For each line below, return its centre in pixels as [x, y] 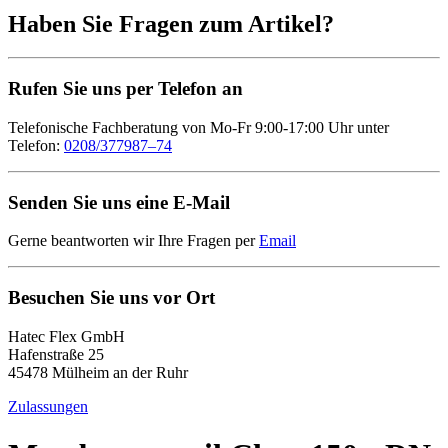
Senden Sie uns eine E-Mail [119, 202]
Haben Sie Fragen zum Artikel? [171, 23]
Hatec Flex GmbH [66, 336]
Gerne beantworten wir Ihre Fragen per [133, 241]
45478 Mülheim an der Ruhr [98, 372]
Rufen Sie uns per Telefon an [125, 89]
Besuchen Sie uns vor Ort [111, 298]
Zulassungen [48, 406]
